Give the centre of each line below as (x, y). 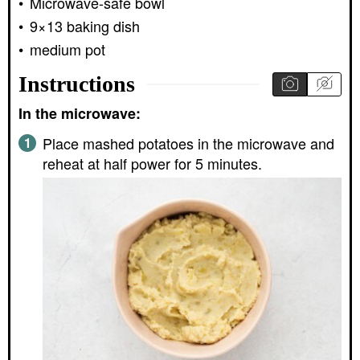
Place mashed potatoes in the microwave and (188, 143)
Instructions (80, 84)
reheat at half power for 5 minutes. (152, 163)
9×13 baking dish (85, 26)
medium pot (67, 49)
